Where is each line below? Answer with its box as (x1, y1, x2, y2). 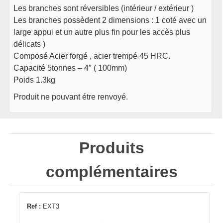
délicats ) (13, 40, 46, 49)
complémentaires (45, 162, 178, 181)
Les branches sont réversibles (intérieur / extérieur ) (13, 4, 194, 13)
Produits (79, 138, 144, 157)
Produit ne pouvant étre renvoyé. (13, 93, 128, 102)
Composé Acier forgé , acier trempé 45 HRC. (13, 52, 171, 61)
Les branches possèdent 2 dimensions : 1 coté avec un (13, 16, 207, 25)
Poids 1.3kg (13, 76, 56, 85)
